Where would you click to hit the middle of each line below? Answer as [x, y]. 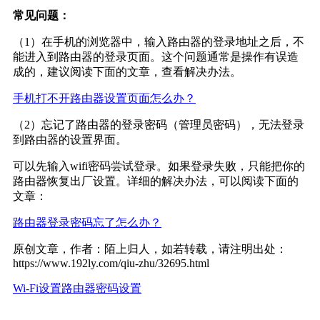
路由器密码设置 [101, 288]
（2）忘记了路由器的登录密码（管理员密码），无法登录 [159, 124]
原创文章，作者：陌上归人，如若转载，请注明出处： [150, 249]
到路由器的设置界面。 [70, 139]
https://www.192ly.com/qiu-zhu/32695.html [111, 263]
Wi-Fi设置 [37, 288]
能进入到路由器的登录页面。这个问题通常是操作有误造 [156, 56]
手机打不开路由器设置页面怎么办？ [104, 98]
